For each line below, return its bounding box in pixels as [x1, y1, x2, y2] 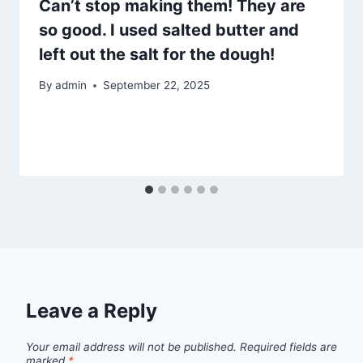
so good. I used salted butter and [39, 19, 299, 40]
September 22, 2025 [103, 79, 211, 92]
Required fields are [240, 340, 337, 353]
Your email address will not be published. [26, 340, 237, 353]
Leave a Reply [26, 299, 157, 323]
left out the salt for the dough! [39, 44, 275, 64]
